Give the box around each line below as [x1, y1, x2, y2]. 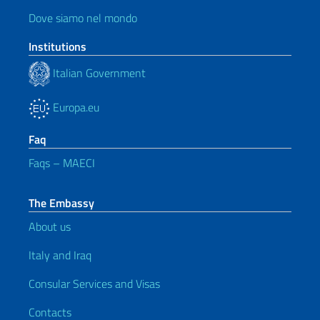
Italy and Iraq [29, 246, 91, 264]
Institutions [29, 38, 86, 55]
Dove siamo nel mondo [29, 9, 137, 26]
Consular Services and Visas [29, 275, 160, 292]
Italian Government [50, 64, 146, 81]
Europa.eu [50, 99, 99, 116]
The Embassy [29, 194, 94, 211]
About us [29, 218, 71, 235]
